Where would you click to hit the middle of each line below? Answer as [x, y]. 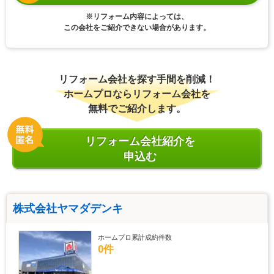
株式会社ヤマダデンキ [68, 209]
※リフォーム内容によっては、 [137, 17]
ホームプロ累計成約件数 [135, 238]
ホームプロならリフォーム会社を [137, 94]
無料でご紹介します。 [137, 109]
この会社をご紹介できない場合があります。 [137, 28]
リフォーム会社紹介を [140, 142]
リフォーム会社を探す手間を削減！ [137, 80]
